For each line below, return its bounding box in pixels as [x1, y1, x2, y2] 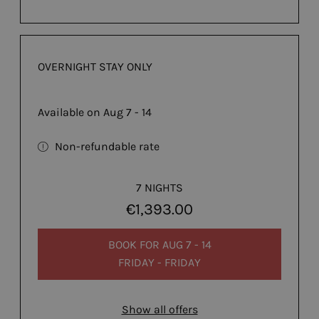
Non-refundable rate [55, 139, 159, 153]
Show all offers [121, 302, 198, 316]
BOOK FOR [108, 238, 162, 252]
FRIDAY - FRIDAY [118, 256, 201, 270]
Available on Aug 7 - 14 [38, 105, 152, 119]
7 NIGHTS [136, 180, 183, 194]
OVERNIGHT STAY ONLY [38, 59, 152, 73]
